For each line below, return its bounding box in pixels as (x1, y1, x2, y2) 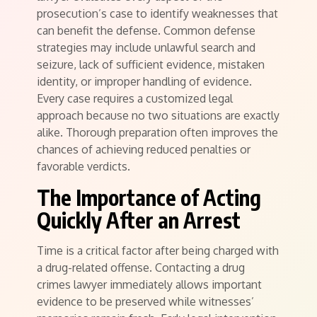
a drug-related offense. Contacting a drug (37, 260, 245, 275)
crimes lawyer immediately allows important (37, 277, 262, 292)
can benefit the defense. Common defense (37, 23, 255, 38)
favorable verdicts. (37, 159, 130, 173)
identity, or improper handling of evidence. (37, 74, 252, 88)
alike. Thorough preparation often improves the (37, 125, 278, 139)
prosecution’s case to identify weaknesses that (37, 6, 278, 21)
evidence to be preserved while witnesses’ (37, 294, 254, 309)
